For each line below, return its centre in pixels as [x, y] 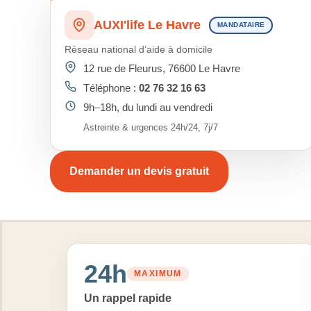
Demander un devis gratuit [139, 171]
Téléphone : [111, 88]
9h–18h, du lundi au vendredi [148, 107]
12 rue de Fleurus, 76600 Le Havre [162, 68]
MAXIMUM [158, 274]
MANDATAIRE [241, 25]
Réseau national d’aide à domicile [138, 49]
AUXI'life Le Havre [147, 25]
